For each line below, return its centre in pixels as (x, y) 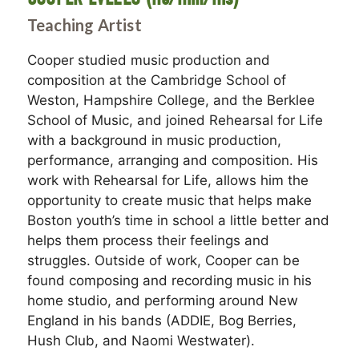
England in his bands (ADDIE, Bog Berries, (161, 320)
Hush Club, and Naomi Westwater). (141, 340)
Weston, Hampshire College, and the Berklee (171, 100)
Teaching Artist (84, 24)
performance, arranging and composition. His (172, 160)
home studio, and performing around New (162, 300)
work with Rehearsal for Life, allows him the (167, 180)
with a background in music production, (154, 140)
